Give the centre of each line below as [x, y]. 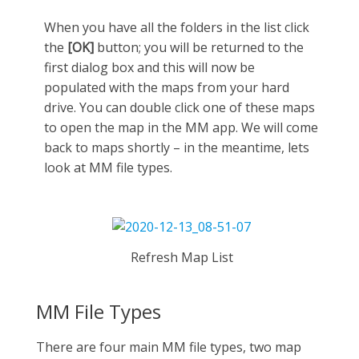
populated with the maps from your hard [167, 87]
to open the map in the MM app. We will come [181, 127]
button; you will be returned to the [199, 47]
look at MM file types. [108, 167]
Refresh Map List [182, 257]
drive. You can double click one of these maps [179, 107]
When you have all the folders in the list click [177, 27]
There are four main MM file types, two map [169, 347]
